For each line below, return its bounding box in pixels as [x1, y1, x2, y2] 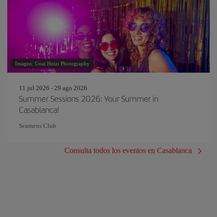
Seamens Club [19, 122, 56, 129]
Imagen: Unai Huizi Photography [15, 61, 90, 66]
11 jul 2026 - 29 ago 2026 [19, 84, 87, 92]
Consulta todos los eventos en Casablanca [64, 146, 192, 155]
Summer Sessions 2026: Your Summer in [19, 93, 158, 104]
